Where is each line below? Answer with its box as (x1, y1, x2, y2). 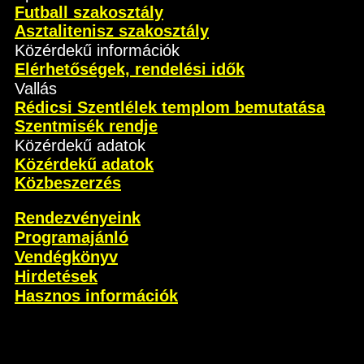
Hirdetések (15, 267, 97, 285)
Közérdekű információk (15, 41, 180, 59)
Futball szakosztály (15, 3, 163, 21)
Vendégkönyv (15, 248, 118, 266)
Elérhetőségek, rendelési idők (15, 60, 245, 78)
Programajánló (15, 228, 128, 246)
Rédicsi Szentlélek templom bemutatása (15, 98, 325, 116)
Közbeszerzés (15, 174, 121, 192)
